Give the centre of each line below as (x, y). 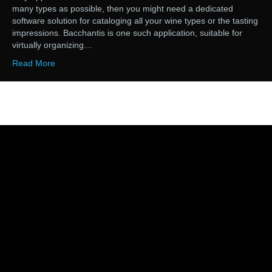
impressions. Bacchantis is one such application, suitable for (127, 33)
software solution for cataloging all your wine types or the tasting (135, 21)
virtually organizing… (52, 45)
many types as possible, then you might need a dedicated (123, 9)
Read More (34, 63)
